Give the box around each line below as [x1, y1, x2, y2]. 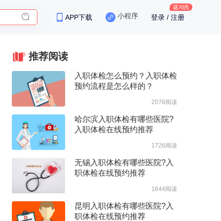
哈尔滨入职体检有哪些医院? [74, 115, 174, 123]
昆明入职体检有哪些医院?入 [74, 202, 174, 210]
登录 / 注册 [151, 13, 185, 21]
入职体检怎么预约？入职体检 [74, 72, 177, 80]
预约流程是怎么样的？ [74, 82, 153, 90]
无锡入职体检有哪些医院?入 [74, 158, 174, 167]
